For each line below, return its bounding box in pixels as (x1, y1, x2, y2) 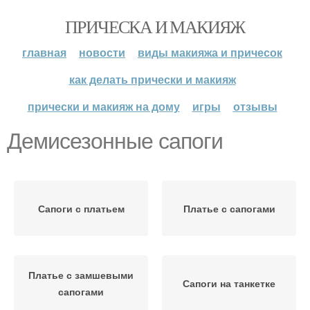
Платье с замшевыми (28, 268, 134, 282)
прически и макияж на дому (27, 98, 180, 114)
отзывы (232, 98, 277, 114)
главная (22, 44, 66, 60)
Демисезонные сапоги (7, 129, 223, 154)
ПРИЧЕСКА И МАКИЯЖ (65, 15, 245, 38)
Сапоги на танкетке (183, 276, 275, 290)
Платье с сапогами (183, 201, 275, 215)
